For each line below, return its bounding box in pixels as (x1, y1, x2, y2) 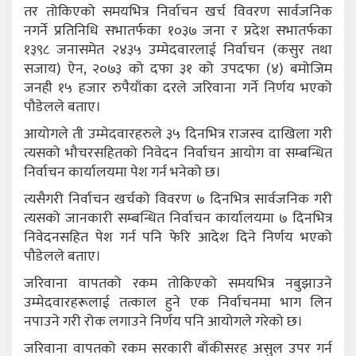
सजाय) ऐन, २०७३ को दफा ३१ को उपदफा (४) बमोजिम (24, 56, 332, 81)
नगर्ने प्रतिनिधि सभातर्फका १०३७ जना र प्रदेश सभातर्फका (24, 18, 332, 43)
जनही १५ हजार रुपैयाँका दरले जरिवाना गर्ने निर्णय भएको (24, 75, 332, 100)
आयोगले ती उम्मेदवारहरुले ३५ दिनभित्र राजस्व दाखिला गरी (24, 122, 332, 146)
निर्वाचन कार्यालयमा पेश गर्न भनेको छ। (24, 160, 221, 184)
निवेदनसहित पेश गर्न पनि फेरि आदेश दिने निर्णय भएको (24, 225, 332, 250)
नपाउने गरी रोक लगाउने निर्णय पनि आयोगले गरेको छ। (24, 309, 303, 334)
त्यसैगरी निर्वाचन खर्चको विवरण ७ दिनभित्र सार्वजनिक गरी (24, 187, 332, 211)
